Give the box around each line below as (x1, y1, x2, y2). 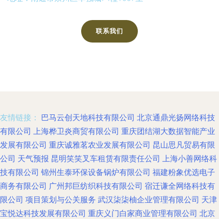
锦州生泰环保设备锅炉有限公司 (41, 168, 151, 177)
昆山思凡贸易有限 (153, 140, 215, 150)
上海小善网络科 (162, 154, 217, 163)
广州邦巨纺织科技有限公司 (49, 181, 143, 191)
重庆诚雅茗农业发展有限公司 (49, 140, 151, 150)
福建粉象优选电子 (153, 168, 215, 177)
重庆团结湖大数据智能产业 (121, 127, 215, 136)
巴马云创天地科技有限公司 (41, 113, 135, 122)
